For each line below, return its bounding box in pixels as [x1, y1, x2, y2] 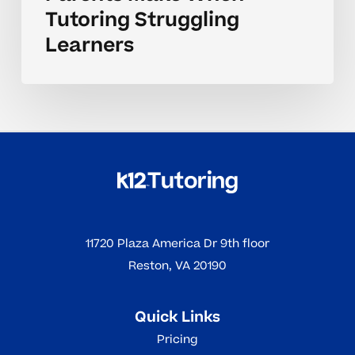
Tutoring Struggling [44, 6, 239, 34]
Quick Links [134, 307, 220, 329]
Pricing [156, 331, 198, 349]
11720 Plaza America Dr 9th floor [85, 235, 269, 252]
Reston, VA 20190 [128, 257, 227, 274]
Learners [44, 31, 134, 59]
